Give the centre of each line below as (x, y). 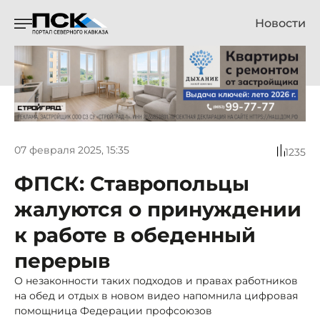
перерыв (62, 260)
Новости (280, 23)
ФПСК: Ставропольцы (132, 183)
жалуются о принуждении (158, 209)
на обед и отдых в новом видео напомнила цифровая (156, 295)
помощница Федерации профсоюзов (113, 310)
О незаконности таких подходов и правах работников (156, 280)
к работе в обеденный (135, 235)
